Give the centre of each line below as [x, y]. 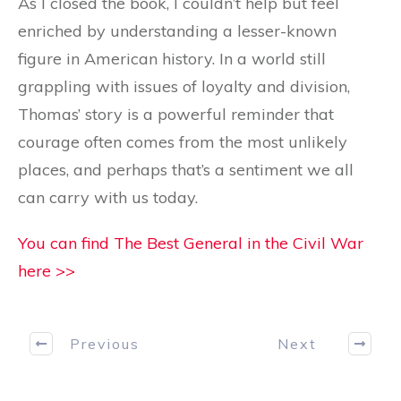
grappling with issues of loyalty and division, [184, 87]
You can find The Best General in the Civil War [191, 243]
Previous [104, 343]
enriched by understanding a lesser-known [177, 31]
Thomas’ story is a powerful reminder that [176, 115]
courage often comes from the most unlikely [183, 142]
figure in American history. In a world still [172, 59]
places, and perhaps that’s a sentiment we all [186, 170]
